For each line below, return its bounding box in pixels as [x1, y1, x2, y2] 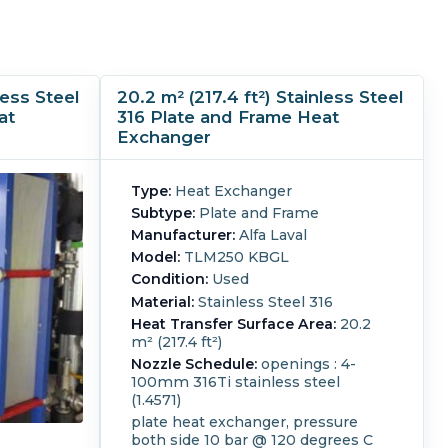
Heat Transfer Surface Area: [131, 314, 337, 333]
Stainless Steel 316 [194, 292, 334, 311]
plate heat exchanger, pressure [131, 413, 359, 432]
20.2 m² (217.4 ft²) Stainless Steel [117, 87, 403, 108]
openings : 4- [257, 355, 357, 374]
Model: [131, 248, 181, 267]
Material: [131, 292, 195, 311]
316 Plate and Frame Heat [117, 107, 339, 128]
